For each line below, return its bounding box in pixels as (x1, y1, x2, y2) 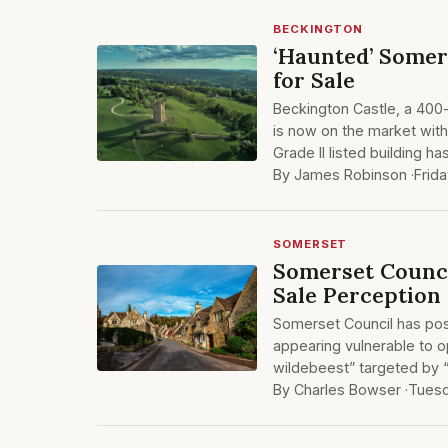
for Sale (273, 66, 355, 94)
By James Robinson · (273, 166, 414, 183)
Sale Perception (273, 281, 441, 309)
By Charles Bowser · (273, 381, 408, 398)
